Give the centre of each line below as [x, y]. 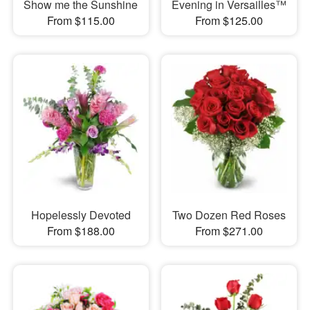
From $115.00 [81, 21]
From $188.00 [81, 230]
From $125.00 [229, 21]
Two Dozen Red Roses [229, 215]
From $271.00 [229, 230]
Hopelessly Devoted [81, 215]
